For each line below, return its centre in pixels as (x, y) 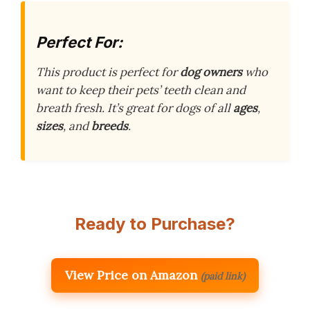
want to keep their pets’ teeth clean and (141, 90)
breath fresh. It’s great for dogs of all (135, 108)
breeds (110, 126)
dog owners (211, 72)
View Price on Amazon (131, 275)
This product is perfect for (108, 72)
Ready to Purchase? (155, 224)
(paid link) (223, 276)
